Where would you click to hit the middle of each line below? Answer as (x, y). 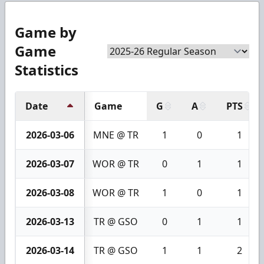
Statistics (47, 70)
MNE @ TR (116, 135)
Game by (46, 32)
